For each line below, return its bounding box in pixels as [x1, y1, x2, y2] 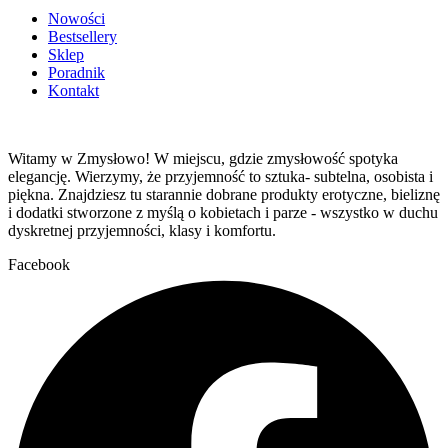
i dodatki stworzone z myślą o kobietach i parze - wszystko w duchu [8, 204, 438, 222]
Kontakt [48, 82, 99, 100]
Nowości [48, 10, 105, 28]
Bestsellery [48, 28, 117, 46]
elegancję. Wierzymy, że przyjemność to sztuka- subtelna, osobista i [8, 168, 433, 186]
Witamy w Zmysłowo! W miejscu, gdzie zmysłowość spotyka [8, 150, 398, 168]
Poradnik [48, 64, 105, 82]
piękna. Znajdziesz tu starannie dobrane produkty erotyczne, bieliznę [8, 186, 440, 204]
